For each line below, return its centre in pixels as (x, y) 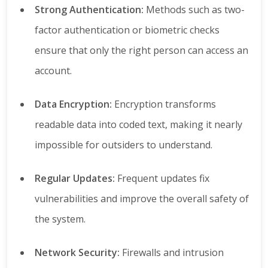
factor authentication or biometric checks (127, 30)
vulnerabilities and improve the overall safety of (142, 199)
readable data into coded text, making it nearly (138, 125)
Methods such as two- (194, 10)
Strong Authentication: (89, 10)
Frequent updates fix (162, 179)
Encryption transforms (164, 104)
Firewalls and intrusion (172, 253)
